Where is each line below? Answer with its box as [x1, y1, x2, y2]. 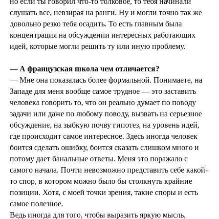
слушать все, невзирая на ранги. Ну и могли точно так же [10, 8, 202, 17]
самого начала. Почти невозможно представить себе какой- [10, 166, 208, 175]
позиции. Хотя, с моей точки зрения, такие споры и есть [10, 188, 198, 197]
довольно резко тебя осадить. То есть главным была [10, 20, 182, 28]
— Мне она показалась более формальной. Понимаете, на [10, 76, 202, 85]
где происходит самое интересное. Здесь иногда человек [10, 132, 197, 141]
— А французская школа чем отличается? [10, 65, 159, 73]
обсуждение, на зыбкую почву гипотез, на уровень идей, [10, 121, 199, 130]
